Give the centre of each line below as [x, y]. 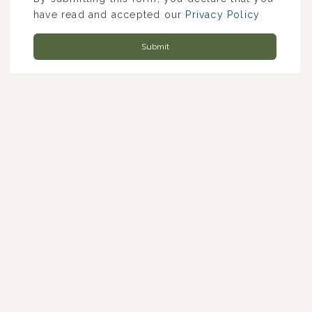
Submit [155, 46]
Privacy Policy [223, 14]
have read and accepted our [110, 14]
